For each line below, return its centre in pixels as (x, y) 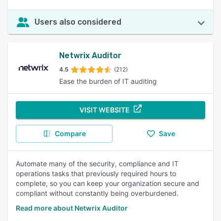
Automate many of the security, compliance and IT (97, 164)
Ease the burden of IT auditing (108, 81)
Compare (70, 133)
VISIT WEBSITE (105, 110)
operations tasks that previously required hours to (96, 173)
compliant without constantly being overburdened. (97, 193)
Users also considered (78, 22)
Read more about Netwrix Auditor (72, 208)
